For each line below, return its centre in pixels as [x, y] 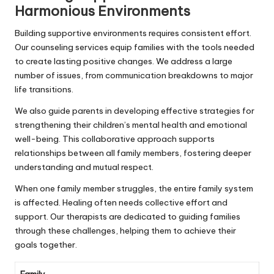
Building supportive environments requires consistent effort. [133, 33]
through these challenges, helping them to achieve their [125, 230]
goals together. [46, 244]
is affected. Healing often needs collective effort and [121, 202]
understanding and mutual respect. [84, 167]
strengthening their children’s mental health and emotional [131, 124]
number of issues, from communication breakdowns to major [134, 75]
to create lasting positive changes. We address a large [124, 61]
